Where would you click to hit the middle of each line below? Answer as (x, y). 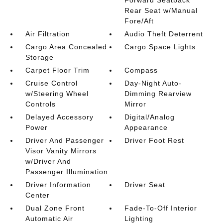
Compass (141, 70)
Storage (39, 57)
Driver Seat (145, 185)
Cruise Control (51, 83)
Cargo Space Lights (160, 47)
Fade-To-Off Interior (161, 208)
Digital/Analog (150, 117)
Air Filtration (48, 34)
